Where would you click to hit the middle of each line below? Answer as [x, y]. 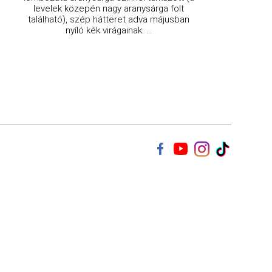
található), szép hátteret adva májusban [109, 19]
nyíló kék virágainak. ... [109, 30]
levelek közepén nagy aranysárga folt [109, 8]
